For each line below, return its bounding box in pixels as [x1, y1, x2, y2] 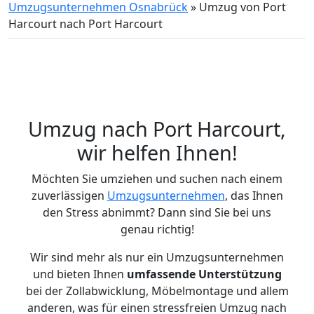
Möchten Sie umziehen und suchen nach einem [32, 171, 282, 186]
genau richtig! [120, 221, 194, 237]
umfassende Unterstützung [126, 266, 282, 282]
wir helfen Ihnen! [76, 139, 238, 166]
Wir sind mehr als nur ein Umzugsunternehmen [30, 250, 284, 265]
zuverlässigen [31, 188, 107, 203]
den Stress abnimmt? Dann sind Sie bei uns [43, 205, 271, 220]
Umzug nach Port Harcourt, [28, 115, 286, 142]
